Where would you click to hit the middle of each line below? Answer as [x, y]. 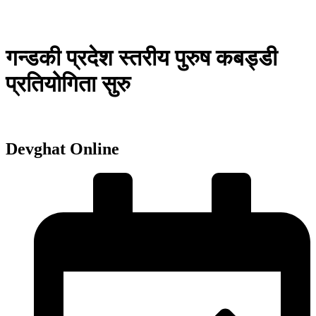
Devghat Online [62, 148]
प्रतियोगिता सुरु [68, 84]
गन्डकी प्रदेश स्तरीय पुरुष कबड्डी [141, 58]
